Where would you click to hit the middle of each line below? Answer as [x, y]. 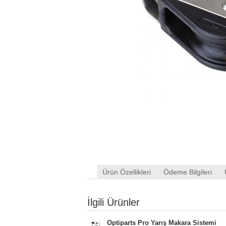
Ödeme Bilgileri [187, 172]
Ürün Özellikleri [126, 172]
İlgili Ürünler [113, 202]
